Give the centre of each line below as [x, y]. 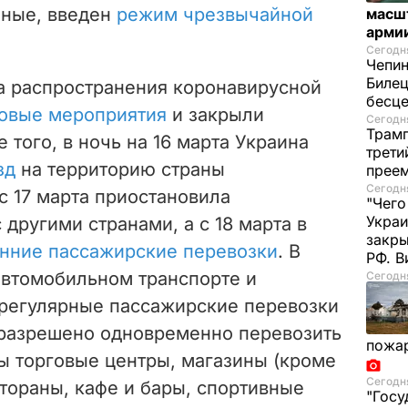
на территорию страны [123, 169]
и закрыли [218, 114]
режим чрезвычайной [215, 14]
